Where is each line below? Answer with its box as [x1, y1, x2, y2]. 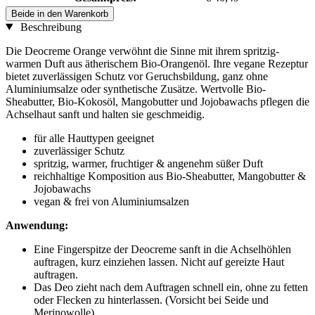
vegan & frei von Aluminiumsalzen [34, 195, 189, 207]
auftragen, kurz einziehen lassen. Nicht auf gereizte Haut [34, 255, 284, 268]
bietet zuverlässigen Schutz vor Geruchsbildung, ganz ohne [6, 70, 268, 82]
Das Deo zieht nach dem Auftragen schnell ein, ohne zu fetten [34, 281, 308, 293]
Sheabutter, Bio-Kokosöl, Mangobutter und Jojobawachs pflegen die [6, 95, 309, 108]
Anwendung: [6, 219, 68, 231]
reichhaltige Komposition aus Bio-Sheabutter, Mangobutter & [34, 169, 306, 182]
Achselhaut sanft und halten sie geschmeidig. [6, 108, 205, 120]
